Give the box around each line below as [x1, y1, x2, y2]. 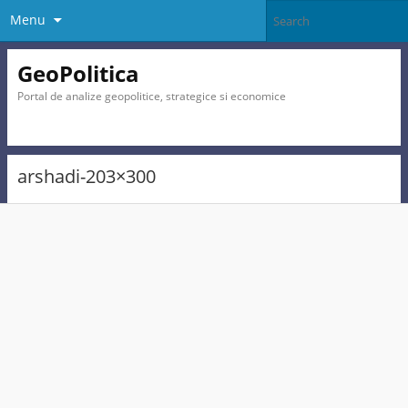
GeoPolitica [16, 57, 139, 88]
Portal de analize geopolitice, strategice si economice [16, 87, 286, 104]
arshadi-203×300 [16, 164, 156, 189]
